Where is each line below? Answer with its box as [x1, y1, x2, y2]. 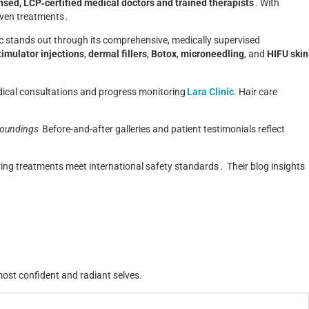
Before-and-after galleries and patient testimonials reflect [42, 123, 285, 135]
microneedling [181, 48, 244, 61]
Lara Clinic [187, 86, 234, 98]
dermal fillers [88, 48, 147, 61]
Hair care [239, 86, 277, 98]
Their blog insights [227, 161, 305, 173]
